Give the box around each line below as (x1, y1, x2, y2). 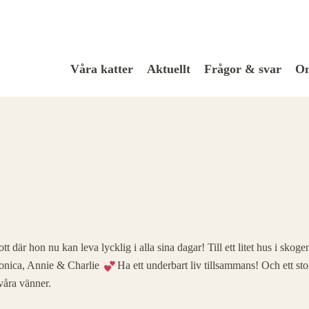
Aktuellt (147, 61, 190, 76)
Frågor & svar (204, 61, 281, 76)
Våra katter (70, 61, 133, 76)
